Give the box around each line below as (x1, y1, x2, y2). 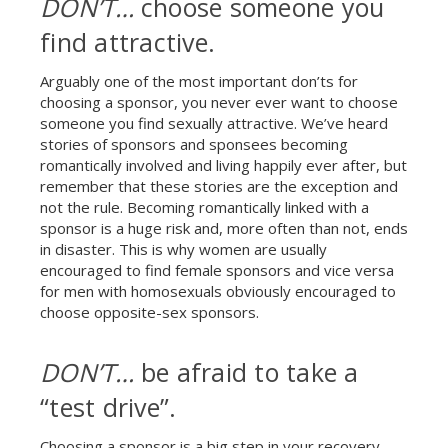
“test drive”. (40, 389, 177, 424)
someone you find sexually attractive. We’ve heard (40, 113, 388, 133)
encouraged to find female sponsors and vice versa (40, 260, 394, 280)
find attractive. (40, 25, 215, 60)
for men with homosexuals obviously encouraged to (40, 281, 396, 301)
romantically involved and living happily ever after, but (40, 155, 407, 175)
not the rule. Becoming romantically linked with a (40, 197, 369, 217)
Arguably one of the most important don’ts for (40, 71, 358, 91)
